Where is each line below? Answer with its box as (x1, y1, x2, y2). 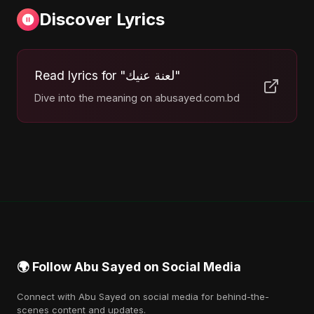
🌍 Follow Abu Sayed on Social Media (17, 259, 241, 274)
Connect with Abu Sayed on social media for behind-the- (17, 291, 269, 302)
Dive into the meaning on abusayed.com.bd (34, 92, 240, 104)
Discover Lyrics (39, 9, 165, 29)
